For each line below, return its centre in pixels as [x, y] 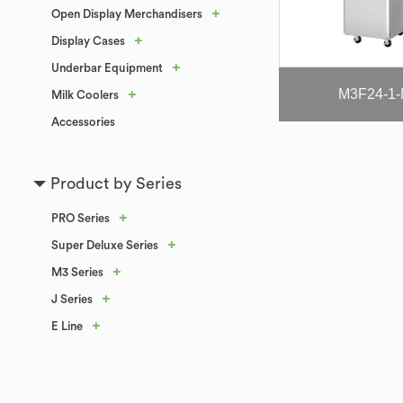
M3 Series [77, 272]
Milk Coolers [85, 95]
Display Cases [88, 41]
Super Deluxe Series [105, 245]
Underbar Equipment [107, 68]
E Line [67, 326]
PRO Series [81, 218]
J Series [72, 299]
